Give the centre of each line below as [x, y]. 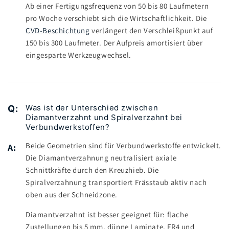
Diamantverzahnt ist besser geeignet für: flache [107, 215]
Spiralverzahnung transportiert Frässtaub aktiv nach [116, 182]
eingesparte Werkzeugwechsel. [78, 55]
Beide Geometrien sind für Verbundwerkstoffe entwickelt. [124, 146]
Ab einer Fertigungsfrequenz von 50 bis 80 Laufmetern [117, 6]
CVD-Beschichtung [58, 31]
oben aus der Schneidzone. [72, 195]
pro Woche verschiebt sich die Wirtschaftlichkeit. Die [116, 18]
